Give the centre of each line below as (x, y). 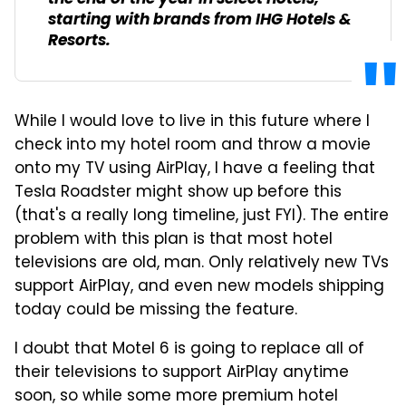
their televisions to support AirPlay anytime (182, 374)
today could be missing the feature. (156, 311)
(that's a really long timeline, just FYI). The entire (202, 217)
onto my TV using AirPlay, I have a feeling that (195, 170)
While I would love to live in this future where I (192, 123)
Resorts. (79, 42)
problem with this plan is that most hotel (174, 241)
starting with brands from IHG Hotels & (200, 21)
